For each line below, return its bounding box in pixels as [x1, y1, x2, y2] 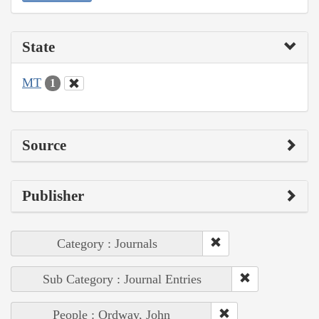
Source [22, 137, 66, 155]
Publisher [22, 187, 84, 205]
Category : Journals [57, 236, 157, 251]
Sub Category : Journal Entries [42, 272, 202, 287]
